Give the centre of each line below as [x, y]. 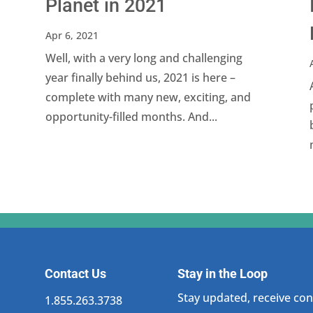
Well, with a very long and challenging [144, 58]
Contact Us [76, 274]
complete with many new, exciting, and [148, 97]
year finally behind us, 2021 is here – [140, 78]
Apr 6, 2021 [72, 36]
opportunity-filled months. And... [131, 117]
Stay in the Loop [222, 274]
